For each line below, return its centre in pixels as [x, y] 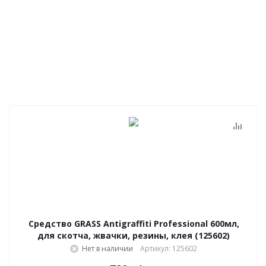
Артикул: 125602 [169, 248]
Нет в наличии [107, 248]
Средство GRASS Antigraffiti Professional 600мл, [134, 224]
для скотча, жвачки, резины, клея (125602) [134, 235]
